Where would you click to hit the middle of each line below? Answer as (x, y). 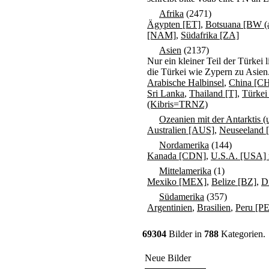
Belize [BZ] (234, 182)
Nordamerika (184, 145)
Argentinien (170, 207)
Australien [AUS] (181, 130)
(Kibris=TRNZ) (177, 104)
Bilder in (185, 234)
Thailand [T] (213, 93)
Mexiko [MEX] (177, 182)
